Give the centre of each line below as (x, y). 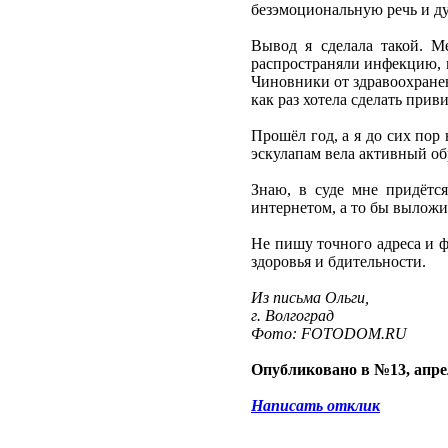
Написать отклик (315, 406)
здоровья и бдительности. (338, 262)
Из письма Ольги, (310, 298)
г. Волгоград (292, 316)
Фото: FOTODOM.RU (329, 334)
